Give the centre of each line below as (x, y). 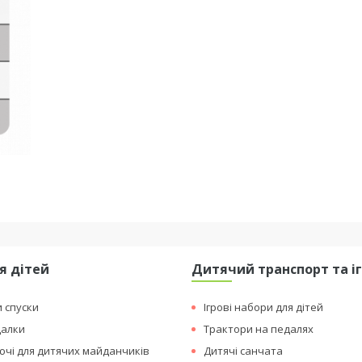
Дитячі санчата (244, 351)
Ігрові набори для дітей (264, 307)
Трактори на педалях (259, 329)
